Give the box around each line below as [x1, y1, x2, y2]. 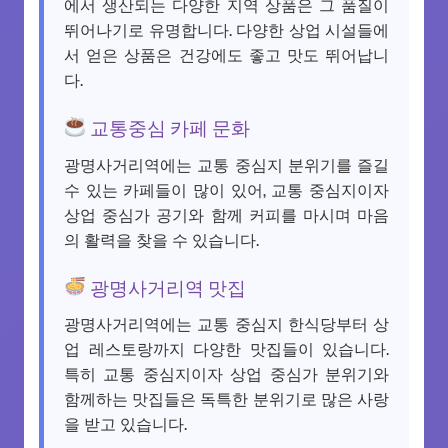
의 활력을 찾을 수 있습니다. [64, 226, 259, 251]
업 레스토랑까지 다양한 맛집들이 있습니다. [64, 336, 389, 361]
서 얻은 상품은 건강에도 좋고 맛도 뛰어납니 [64, 41, 389, 66]
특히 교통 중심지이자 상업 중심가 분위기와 [64, 361, 389, 386]
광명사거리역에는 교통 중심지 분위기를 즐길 [64, 151, 389, 176]
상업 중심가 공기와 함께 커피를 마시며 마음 [64, 201, 389, 226]
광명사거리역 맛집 [85, 271, 246, 301]
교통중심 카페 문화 [85, 111, 250, 141]
